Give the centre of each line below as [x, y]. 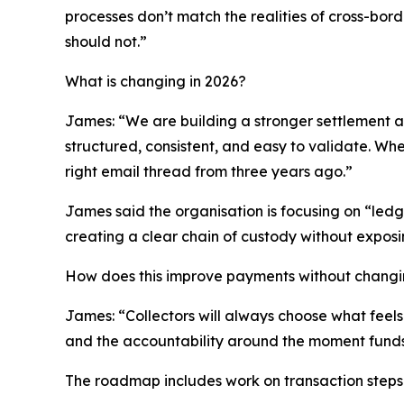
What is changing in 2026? [156, 82]
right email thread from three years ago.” [209, 172]
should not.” [106, 42]
